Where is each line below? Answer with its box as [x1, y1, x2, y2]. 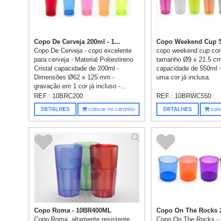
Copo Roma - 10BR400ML [34, 207, 112, 215]
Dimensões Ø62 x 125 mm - [34, 73, 115, 81]
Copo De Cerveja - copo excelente [34, 46, 132, 54]
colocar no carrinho [87, 106, 135, 112]
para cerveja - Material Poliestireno [34, 55, 134, 63]
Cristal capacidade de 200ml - [34, 64, 119, 72]
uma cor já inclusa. [156, 73, 211, 81]
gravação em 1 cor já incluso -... [34, 82, 127, 90]
